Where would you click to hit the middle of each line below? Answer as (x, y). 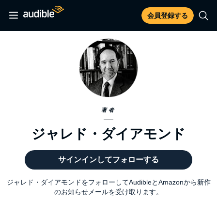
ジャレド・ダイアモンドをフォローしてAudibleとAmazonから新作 (108, 182)
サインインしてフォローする (108, 160)
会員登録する (168, 15)
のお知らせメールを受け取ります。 (108, 192)
